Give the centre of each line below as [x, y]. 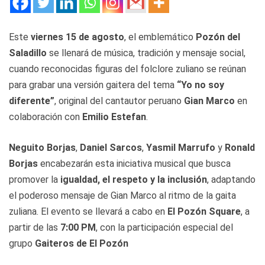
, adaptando [231, 179]
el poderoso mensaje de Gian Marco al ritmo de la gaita [122, 195]
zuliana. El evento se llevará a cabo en [88, 211]
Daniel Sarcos [111, 147]
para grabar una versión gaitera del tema [93, 85]
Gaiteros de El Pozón [82, 243]
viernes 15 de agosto [77, 37]
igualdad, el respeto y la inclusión [134, 179]
